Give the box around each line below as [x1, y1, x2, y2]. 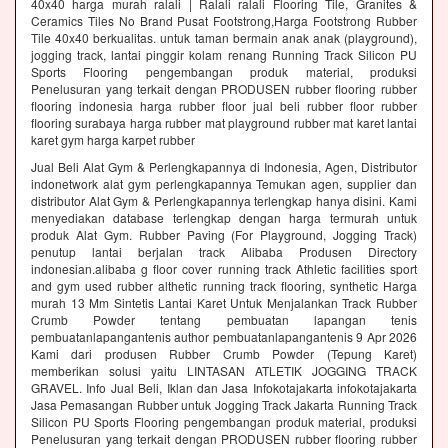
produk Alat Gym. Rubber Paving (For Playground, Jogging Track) [31, 226, 417, 244]
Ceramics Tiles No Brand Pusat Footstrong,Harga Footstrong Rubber [31, 12, 417, 30]
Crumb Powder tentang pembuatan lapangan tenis [31, 311, 417, 329]
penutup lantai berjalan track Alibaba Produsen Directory [31, 243, 417, 261]
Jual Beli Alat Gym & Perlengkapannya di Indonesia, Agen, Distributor [31, 158, 417, 176]
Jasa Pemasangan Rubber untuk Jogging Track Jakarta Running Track [31, 396, 417, 414]
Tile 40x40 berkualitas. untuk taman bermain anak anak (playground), [31, 29, 417, 47]
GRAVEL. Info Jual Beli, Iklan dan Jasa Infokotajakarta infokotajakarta [31, 379, 417, 397]
